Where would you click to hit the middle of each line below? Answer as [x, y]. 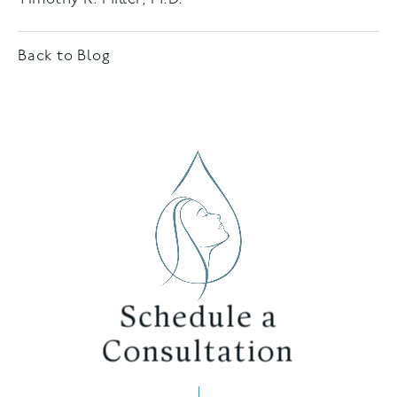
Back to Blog [64, 56]
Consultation [198, 343]
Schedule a [198, 309]
